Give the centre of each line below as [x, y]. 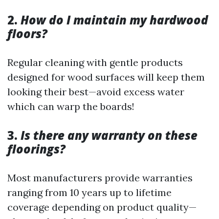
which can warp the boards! [71, 106]
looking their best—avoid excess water [96, 92]
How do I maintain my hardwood [114, 20]
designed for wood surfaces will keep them [106, 77]
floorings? [36, 149]
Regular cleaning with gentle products [95, 62]
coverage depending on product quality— [102, 207]
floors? [27, 33]
